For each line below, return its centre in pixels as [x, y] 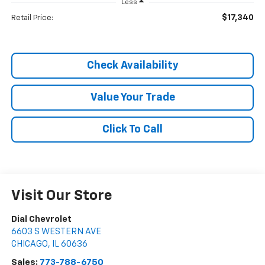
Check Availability [132, 66]
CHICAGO [29, 244]
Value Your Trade [132, 98]
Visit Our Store [62, 196]
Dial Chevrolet [41, 219]
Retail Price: [32, 18]
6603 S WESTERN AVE [56, 232]
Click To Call [132, 130]
